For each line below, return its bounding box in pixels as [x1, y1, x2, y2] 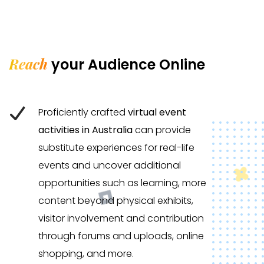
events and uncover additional [38, 158, 181, 172]
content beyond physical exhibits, [38, 193, 193, 207]
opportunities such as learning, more [38, 176, 206, 190]
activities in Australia [38, 123, 133, 137]
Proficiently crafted [38, 105, 128, 119]
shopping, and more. [38, 246, 134, 260]
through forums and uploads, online [38, 229, 204, 243]
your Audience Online [48, 54, 205, 74]
